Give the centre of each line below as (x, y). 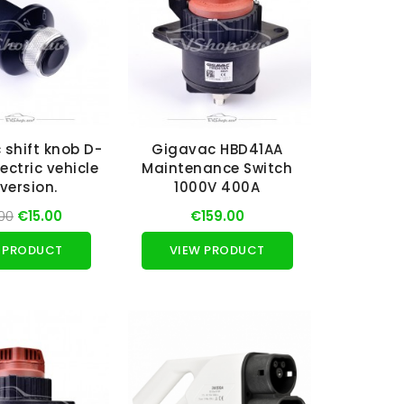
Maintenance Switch (217, 169)
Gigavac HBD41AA (217, 150)
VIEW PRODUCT (217, 251)
